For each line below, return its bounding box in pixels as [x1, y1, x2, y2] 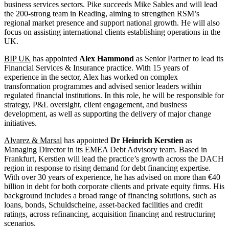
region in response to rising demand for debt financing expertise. [4, 164, 211, 173]
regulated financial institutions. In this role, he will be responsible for [4, 91, 224, 100]
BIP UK [4, 54, 31, 63]
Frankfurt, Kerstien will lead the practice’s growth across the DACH [4, 154, 224, 164]
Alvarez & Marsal [4, 136, 62, 145]
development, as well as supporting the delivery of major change [4, 109, 211, 119]
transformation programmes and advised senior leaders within [4, 82, 201, 91]
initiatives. [4, 119, 37, 128]
